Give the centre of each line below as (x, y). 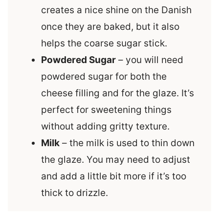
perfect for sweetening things (106, 110)
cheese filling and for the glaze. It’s (118, 93)
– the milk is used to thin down (127, 143)
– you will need (150, 60)
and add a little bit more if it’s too (114, 176)
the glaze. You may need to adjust (116, 160)
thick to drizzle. (75, 193)
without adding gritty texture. (105, 127)
